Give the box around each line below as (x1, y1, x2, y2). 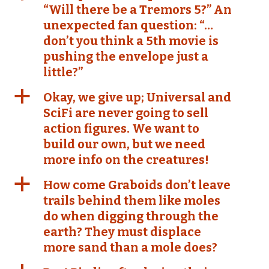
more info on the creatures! (43, 153, 209, 167)
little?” (43, 65, 83, 79)
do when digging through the (43, 209, 219, 223)
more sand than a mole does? (43, 240, 217, 255)
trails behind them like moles (43, 193, 220, 208)
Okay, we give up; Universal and (43, 90, 231, 104)
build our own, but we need (43, 137, 205, 151)
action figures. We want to (43, 121, 199, 136)
